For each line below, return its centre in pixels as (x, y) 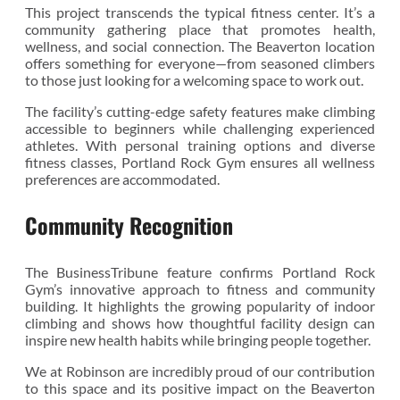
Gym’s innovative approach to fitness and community (200, 288)
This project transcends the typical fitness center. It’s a (200, 12)
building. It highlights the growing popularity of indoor (200, 305)
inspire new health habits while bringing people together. (198, 339)
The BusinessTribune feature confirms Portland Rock (200, 271)
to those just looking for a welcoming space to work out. (194, 79)
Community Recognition (129, 225)
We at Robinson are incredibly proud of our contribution (200, 371)
